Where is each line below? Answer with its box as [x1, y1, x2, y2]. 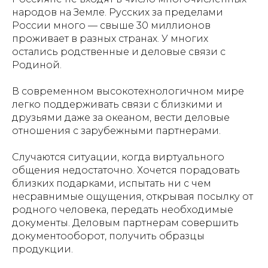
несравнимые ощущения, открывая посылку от [12, 190, 253, 202]
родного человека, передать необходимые [12, 203, 233, 215]
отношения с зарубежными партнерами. [12, 124, 221, 136]
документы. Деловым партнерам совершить [12, 217, 239, 229]
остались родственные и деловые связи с [12, 45, 226, 57]
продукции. [12, 243, 73, 255]
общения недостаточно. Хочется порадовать [12, 164, 240, 176]
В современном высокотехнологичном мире [12, 85, 244, 97]
